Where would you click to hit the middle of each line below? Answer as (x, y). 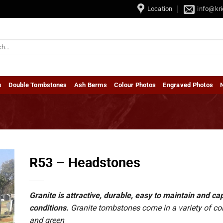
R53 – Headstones (85, 163)
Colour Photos (135, 85)
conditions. (49, 208)
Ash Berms (90, 85)
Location (160, 9)
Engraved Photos (188, 85)
